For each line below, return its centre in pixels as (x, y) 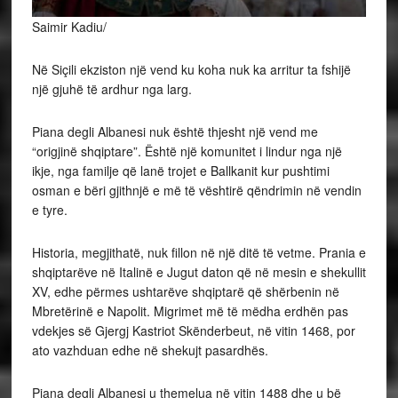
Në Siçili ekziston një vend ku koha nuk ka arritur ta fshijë (191, 69)
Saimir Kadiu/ (69, 26)
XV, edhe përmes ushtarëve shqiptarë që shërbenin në (185, 291)
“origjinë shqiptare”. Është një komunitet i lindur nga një (187, 151)
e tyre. (49, 209)
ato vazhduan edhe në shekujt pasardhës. (150, 350)
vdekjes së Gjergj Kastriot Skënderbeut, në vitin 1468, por (193, 330)
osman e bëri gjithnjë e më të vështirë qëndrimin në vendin (196, 190)
